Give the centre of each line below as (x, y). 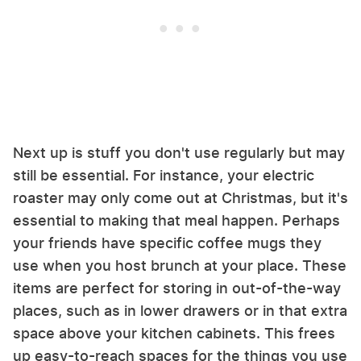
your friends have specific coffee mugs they (167, 243)
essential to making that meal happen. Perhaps (176, 221)
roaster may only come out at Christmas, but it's (180, 198)
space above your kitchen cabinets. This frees (174, 334)
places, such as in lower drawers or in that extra (180, 311)
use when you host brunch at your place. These (180, 266)
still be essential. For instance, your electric (164, 176)
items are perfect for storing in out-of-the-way (177, 288)
